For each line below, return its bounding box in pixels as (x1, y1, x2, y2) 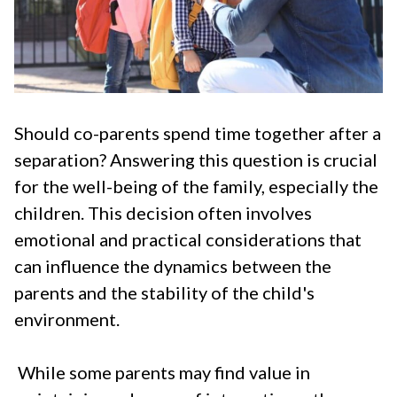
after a (329, 122, 381, 144)
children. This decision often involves (14, 202, 312, 224)
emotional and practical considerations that (14, 229, 362, 251)
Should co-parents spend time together (14, 122, 329, 144)
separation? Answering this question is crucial (14, 149, 378, 171)
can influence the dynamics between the (14, 255, 331, 277)
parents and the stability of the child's (14, 282, 315, 304)
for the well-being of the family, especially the (14, 175, 378, 198)
